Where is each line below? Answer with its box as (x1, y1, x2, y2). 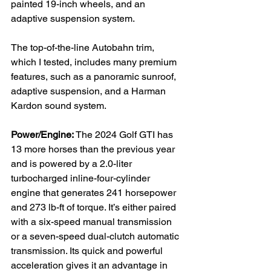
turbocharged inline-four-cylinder (11, 172, 152, 184)
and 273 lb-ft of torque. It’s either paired (11, 201, 178, 214)
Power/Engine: (11, 129, 74, 141)
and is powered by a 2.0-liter (11, 158, 134, 170)
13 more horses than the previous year (11, 143, 177, 155)
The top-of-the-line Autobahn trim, (11, 42, 157, 54)
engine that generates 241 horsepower (11, 187, 178, 199)
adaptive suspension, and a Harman (11, 85, 168, 97)
